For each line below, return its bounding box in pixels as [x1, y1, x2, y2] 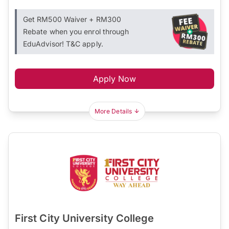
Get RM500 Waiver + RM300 [23, 14, 121, 24]
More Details [95, 107, 132, 115]
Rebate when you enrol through [23, 27, 129, 36]
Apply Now [93, 73, 136, 84]
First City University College [15, 212, 154, 224]
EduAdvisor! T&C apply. [23, 39, 103, 48]
